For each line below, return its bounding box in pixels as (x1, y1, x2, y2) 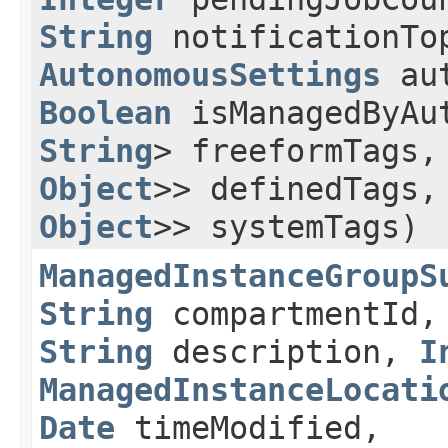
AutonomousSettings (39, 57, 381, 94)
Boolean (39, 95, 172, 132)
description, (153, 334, 419, 371)
